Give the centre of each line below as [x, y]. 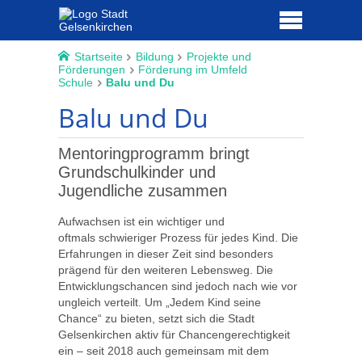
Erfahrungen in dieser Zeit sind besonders [166, 254]
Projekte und [219, 57]
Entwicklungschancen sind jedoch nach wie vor [178, 286]
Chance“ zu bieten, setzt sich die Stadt [156, 319]
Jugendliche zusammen [143, 191]
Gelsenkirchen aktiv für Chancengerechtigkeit [174, 335]
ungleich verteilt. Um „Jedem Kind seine [160, 303]
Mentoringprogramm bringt [154, 154]
